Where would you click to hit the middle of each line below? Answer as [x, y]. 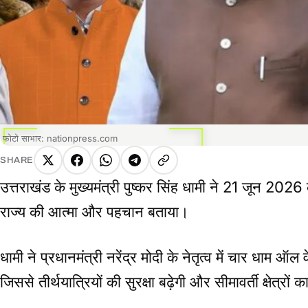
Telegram [159, 169]
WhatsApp [134, 169]
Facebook [103, 169]
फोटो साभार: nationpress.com [60, 139]
